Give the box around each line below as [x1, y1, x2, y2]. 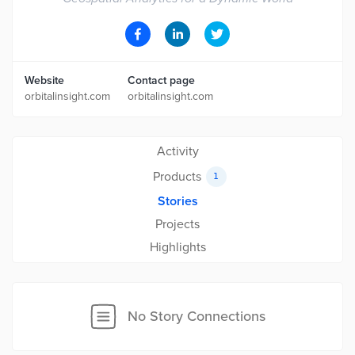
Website [25, 74, 64, 87]
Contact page [128, 74, 195, 87]
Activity [156, 143, 199, 159]
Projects [155, 216, 200, 232]
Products [152, 168, 201, 185]
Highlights [149, 239, 206, 255]
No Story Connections [127, 307, 265, 325]
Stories [157, 193, 198, 209]
